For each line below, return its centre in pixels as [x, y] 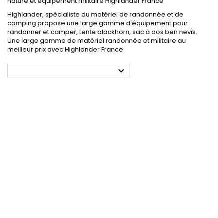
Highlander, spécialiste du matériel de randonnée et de [95, 14]
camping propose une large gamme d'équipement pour [98, 23]
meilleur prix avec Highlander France [65, 49]
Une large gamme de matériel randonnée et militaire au [97, 41]
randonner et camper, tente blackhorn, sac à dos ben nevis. [102, 32]
